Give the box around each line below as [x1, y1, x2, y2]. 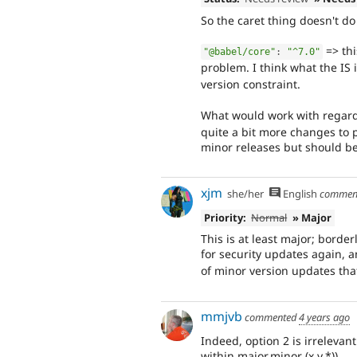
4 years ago [299, 310, 350, 325]
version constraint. [201, 76, 300, 92]
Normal [251, 210, 288, 225]
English [280, 186, 317, 201]
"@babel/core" [203, 46, 277, 58]
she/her [227, 186, 265, 201]
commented [242, 310, 299, 325]
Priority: [203, 210, 246, 225]
